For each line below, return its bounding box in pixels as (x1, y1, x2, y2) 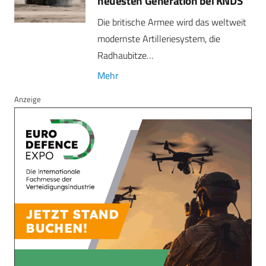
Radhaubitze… (97, 48, 153, 63)
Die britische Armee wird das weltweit (97, 15, 246, 30)
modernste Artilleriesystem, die (97, 31, 220, 46)
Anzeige (14, 93, 41, 106)
